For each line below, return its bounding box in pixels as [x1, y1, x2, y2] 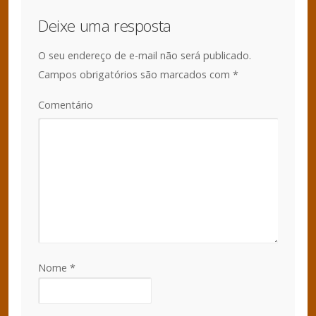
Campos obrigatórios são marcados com [38, 67, 233, 81]
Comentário [38, 97, 93, 111]
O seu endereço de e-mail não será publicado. [38, 48, 251, 62]
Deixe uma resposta [38, 14, 171, 37]
